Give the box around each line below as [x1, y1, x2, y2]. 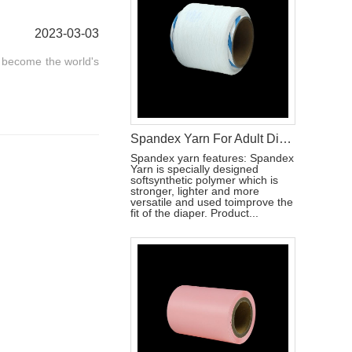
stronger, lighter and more [130, 185, 259, 197]
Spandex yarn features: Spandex [130, 152, 294, 164]
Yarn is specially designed [130, 163, 258, 175]
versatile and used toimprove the [130, 196, 293, 208]
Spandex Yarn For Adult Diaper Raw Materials [279, 132, 291, 145]
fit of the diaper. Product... [130, 207, 258, 219]
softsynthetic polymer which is [130, 174, 278, 186]
